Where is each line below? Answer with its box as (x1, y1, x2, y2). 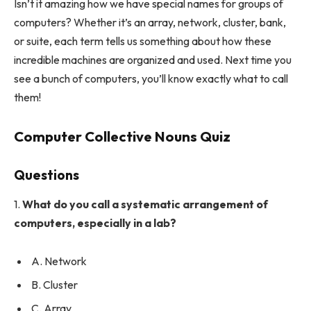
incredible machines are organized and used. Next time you (14, 53, 292, 67)
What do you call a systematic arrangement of (22, 196, 268, 211)
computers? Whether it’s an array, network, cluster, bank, (14, 15, 286, 30)
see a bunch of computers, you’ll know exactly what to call (14, 72, 288, 86)
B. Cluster (31, 278, 78, 292)
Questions (14, 167, 79, 184)
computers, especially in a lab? (14, 215, 176, 230)
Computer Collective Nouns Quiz (14, 128, 230, 146)
